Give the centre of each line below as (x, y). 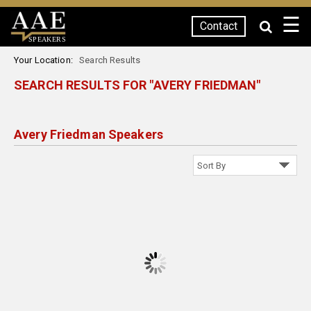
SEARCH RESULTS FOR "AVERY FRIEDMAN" (137, 85)
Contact (219, 26)
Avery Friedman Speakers (89, 134)
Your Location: (46, 60)
